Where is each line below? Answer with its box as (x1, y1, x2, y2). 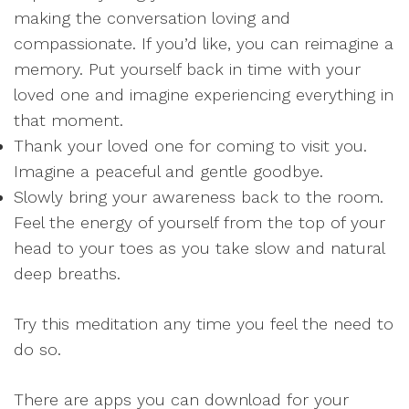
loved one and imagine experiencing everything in (14, 85, 393, 104)
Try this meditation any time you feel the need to (14, 314, 393, 333)
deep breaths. (14, 264, 121, 283)
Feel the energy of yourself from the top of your (14, 213, 385, 232)
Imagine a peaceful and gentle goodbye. (14, 162, 323, 181)
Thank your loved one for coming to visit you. (14, 136, 367, 155)
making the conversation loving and (14, 8, 290, 27)
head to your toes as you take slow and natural (14, 238, 384, 257)
